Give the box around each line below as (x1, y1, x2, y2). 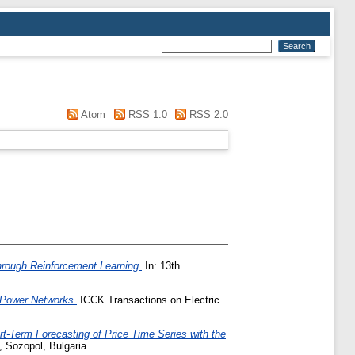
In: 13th (142, 260, 180, 273)
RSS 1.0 (124, 109, 167, 120)
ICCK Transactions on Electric (77, 293, 219, 306)
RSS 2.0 (186, 109, 228, 120)
